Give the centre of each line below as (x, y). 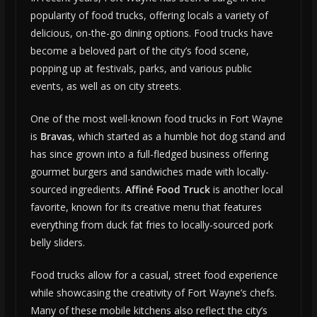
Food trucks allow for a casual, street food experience (154, 275)
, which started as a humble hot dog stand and (178, 137)
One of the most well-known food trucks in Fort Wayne (156, 119)
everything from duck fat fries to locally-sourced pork (151, 225)
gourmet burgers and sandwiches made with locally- (149, 172)
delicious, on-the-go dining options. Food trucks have (151, 33)
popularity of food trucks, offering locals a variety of (149, 16)
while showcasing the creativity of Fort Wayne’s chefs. (153, 293)
